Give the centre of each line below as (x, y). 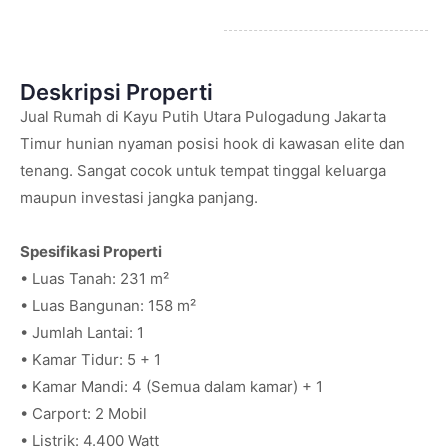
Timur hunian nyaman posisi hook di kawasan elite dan (212, 143)
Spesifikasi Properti (91, 251)
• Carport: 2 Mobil (83, 413)
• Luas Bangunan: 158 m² (108, 305)
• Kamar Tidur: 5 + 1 (90, 359)
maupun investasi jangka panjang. (139, 197)
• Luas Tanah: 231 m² (94, 278)
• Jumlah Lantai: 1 (82, 332)
